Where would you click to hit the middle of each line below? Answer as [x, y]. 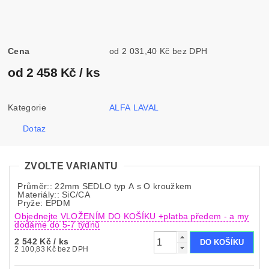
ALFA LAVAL [134, 108]
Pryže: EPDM [44, 203]
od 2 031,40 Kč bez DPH [190, 51]
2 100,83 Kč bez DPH [73, 249]
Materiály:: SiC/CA [54, 194]
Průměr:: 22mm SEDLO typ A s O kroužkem [105, 186]
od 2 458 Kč [44, 73]
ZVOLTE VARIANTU [71, 166]
